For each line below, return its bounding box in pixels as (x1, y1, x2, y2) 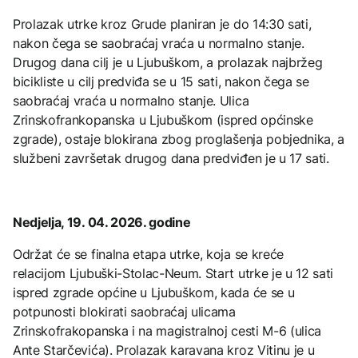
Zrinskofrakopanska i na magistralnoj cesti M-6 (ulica (13, 323, 322, 340)
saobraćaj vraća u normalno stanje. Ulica (13, 93, 249, 109)
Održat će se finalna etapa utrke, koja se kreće (13, 246, 284, 263)
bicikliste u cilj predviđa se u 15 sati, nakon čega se (13, 74, 309, 90)
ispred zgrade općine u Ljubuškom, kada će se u (13, 284, 295, 301)
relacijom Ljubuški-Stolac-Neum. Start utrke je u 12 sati (13, 265, 334, 282)
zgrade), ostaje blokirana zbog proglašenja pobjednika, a (13, 131, 345, 148)
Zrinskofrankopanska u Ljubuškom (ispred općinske (13, 112, 313, 129)
